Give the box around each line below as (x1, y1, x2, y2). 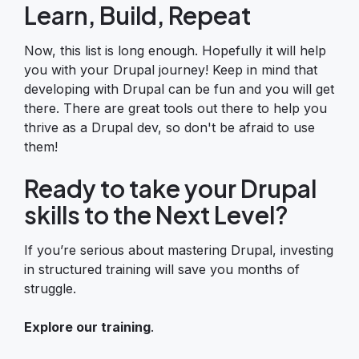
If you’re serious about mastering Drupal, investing (24, 241, 333, 258)
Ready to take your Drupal (24, 172, 317, 204)
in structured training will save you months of (24, 260, 300, 277)
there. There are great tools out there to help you (24, 99, 327, 116)
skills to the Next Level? (24, 199, 288, 230)
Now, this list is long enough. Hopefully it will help (24, 42, 326, 58)
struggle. (24, 280, 76, 296)
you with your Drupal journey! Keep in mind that (24, 61, 317, 78)
